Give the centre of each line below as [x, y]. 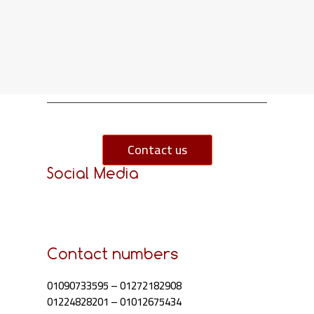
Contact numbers [113, 254]
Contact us [157, 149]
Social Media [93, 173]
